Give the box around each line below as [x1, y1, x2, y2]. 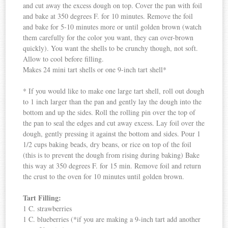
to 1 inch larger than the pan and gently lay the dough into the [23, 97, 202, 107]
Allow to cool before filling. [23, 54, 104, 64]
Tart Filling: [23, 192, 62, 204]
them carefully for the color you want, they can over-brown [23, 33, 194, 43]
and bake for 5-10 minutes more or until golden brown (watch [23, 22, 202, 32]
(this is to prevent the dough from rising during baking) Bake [23, 150, 200, 160]
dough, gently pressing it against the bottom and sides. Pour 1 [23, 129, 201, 139]
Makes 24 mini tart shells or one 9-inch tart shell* [23, 65, 167, 75]
